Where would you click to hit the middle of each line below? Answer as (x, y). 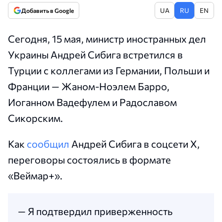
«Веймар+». (35, 175)
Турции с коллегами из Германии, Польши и (109, 70)
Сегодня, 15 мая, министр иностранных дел (107, 39)
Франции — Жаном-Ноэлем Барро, (89, 86)
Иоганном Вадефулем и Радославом (92, 102)
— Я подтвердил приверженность (95, 211)
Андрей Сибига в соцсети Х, (135, 144)
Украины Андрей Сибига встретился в (95, 55)
